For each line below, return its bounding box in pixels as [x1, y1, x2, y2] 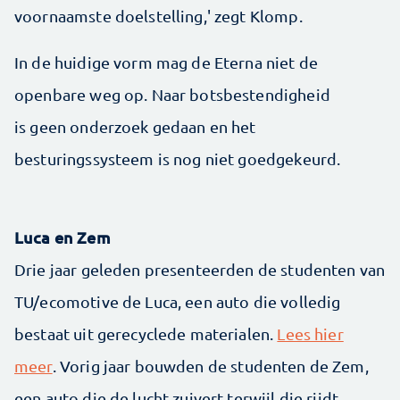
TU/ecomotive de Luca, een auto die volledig [14, 291, 341, 311]
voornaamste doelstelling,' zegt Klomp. [14, 5, 310, 25]
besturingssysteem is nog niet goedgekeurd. [14, 148, 345, 168]
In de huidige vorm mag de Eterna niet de [14, 52, 318, 71]
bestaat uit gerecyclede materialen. [14, 323, 278, 343]
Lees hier [277, 323, 344, 343]
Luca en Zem [14, 226, 111, 247]
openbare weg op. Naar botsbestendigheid [14, 84, 330, 104]
